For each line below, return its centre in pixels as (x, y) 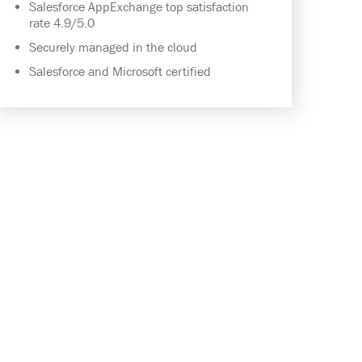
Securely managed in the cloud (113, 47)
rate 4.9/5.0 (62, 23)
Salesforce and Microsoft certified (120, 71)
